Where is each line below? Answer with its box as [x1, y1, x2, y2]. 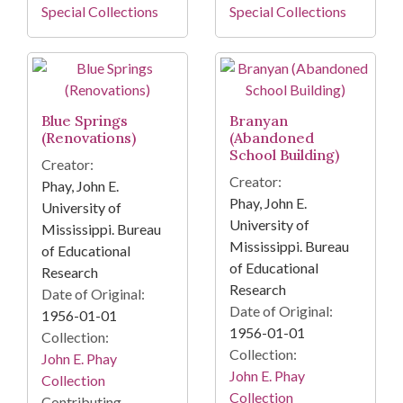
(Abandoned [229, 129, 314, 148]
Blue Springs [41, 112, 128, 130]
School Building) [229, 146, 339, 165]
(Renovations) [41, 129, 136, 148]
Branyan [229, 112, 288, 130]
